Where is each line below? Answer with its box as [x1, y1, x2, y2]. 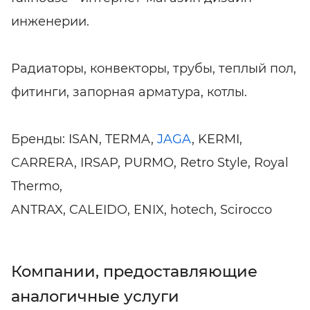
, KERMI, [192, 131, 242, 147]
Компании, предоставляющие [11, 261, 257, 281]
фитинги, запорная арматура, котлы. [11, 84, 247, 100]
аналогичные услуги [11, 286, 179, 306]
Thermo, [11, 178, 62, 194]
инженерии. [11, 13, 89, 29]
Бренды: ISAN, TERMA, [11, 131, 157, 147]
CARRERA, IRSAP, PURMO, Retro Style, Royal [11, 154, 289, 170]
